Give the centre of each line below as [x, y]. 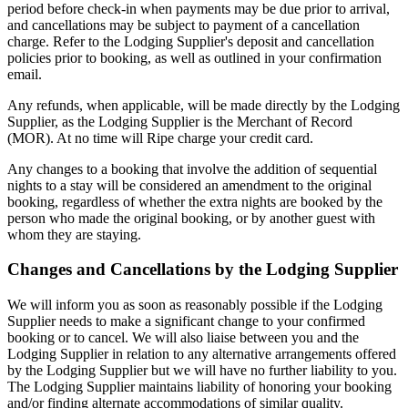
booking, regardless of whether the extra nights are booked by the [195, 201]
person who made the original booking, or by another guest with [191, 218]
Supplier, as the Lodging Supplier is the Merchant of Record [180, 121]
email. [25, 74]
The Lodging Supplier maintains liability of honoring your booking [199, 387]
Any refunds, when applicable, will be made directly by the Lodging [204, 105]
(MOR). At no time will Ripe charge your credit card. [160, 138]
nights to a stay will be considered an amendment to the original [189, 185]
